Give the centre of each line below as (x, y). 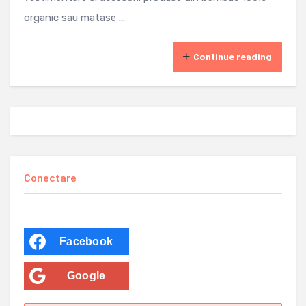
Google (86, 276)
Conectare (50, 178)
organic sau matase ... (74, 18)
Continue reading (233, 57)
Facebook (86, 242)
